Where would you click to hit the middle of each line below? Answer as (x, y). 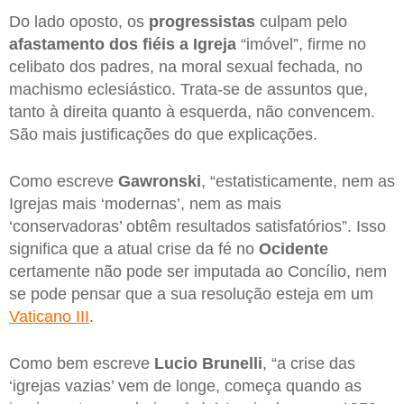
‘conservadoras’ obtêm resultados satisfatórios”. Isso (197, 226)
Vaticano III (49, 316)
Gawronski (160, 181)
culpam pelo (301, 22)
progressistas (202, 22)
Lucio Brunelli (208, 363)
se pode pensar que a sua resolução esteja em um (191, 294)
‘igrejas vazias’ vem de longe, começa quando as (185, 386)
